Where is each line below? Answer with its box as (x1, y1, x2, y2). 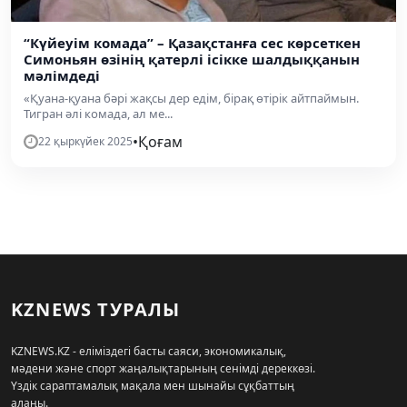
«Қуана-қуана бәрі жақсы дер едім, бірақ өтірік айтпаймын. (24, 89, 359, 106)
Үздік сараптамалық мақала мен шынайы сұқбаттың (11, 377, 294, 393)
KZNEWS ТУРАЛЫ (11, 296, 181, 322)
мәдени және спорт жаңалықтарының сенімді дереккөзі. (11, 360, 315, 376)
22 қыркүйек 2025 (38, 133, 133, 149)
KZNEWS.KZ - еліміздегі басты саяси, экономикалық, (11, 342, 286, 359)
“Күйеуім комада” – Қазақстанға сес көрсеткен (24, 33, 361, 52)
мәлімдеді (24, 65, 100, 84)
